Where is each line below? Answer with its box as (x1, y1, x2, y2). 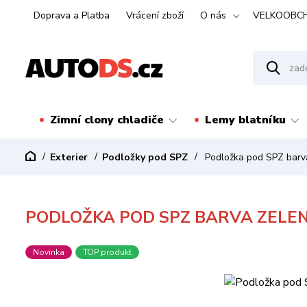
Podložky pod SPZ (102, 151, 188, 164)
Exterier (50, 151, 88, 164)
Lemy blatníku (204, 112, 286, 127)
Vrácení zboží (126, 9, 184, 22)
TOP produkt (83, 247, 132, 258)
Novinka (33, 247, 64, 258)
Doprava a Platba (34, 9, 110, 22)
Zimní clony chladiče (49, 112, 164, 127)
